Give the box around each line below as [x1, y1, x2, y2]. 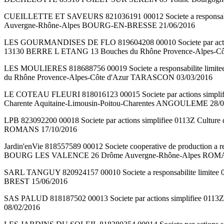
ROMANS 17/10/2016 [4, 125, 77, 134]
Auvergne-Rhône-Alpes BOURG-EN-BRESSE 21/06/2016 [4, 21, 195, 30]
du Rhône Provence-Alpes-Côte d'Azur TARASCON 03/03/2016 [4, 73, 212, 82]
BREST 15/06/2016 [4, 177, 67, 186]
